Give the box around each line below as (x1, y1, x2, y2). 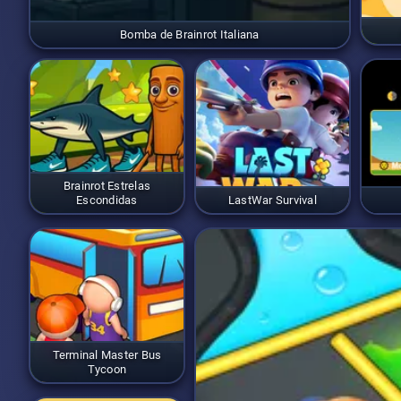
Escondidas (76, 193, 138, 208)
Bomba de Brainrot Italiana (120, 28, 260, 42)
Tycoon (87, 363, 127, 377)
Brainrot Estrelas (63, 179, 151, 193)
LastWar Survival (227, 193, 317, 208)
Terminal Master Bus (52, 348, 162, 363)
